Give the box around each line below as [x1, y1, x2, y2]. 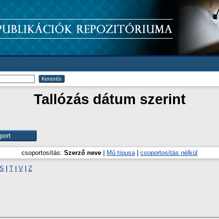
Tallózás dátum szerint [33, 91, 186, 107]
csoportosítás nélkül [140, 149, 197, 156]
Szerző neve [64, 149, 101, 156]
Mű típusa [107, 149, 135, 156]
